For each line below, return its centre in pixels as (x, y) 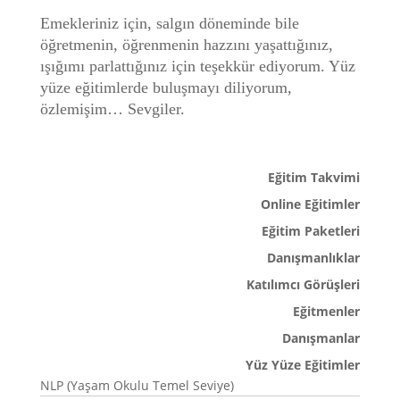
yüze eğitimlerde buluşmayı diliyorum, (166, 87)
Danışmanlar (321, 338)
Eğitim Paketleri (311, 231)
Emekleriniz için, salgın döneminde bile (169, 23)
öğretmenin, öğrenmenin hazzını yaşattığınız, (186, 45)
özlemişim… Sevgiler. (112, 109)
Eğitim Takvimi (314, 177)
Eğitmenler (327, 311)
